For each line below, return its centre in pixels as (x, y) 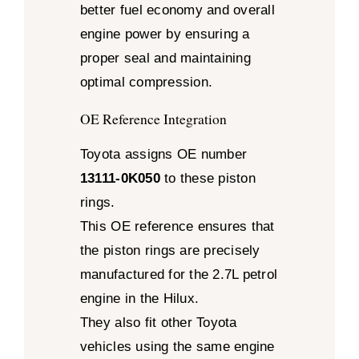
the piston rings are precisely (170, 250)
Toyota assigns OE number (163, 154)
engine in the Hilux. (139, 298)
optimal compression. (146, 83)
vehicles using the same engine (177, 346)
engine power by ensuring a (165, 34)
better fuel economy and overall (177, 10)
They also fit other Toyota (158, 322)
